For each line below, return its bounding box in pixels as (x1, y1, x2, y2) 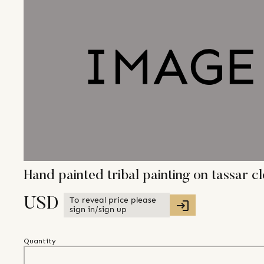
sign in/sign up (70, 204, 127, 215)
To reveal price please (70, 195, 156, 206)
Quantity (24, 237, 56, 246)
